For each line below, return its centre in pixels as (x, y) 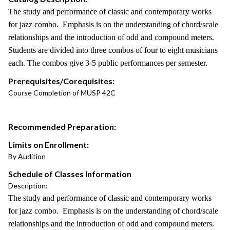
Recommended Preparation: (62, 127)
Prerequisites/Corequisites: (61, 81)
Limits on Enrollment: (49, 145)
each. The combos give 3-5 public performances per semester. (108, 63)
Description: (28, 186)
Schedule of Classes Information (70, 174)
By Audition (27, 156)
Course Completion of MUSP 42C (62, 93)
